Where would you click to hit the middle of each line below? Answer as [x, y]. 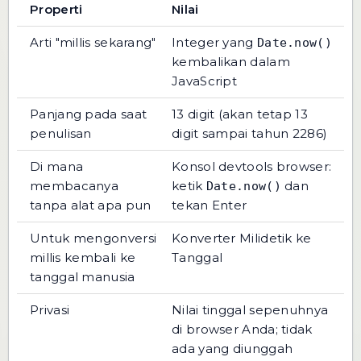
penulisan [61, 133]
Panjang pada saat [89, 114]
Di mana [57, 166]
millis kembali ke [83, 257]
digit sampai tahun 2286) [250, 133]
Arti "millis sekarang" [93, 42]
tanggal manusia [83, 277]
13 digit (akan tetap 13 [240, 114]
